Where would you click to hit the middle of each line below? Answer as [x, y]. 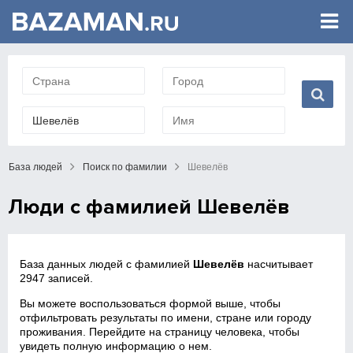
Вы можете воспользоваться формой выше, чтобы [150, 303]
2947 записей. [57, 278]
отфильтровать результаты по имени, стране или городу [166, 318]
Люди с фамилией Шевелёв [149, 207]
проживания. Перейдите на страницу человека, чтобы [160, 332]
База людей [35, 167]
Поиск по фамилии [125, 167]
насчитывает [279, 264]
